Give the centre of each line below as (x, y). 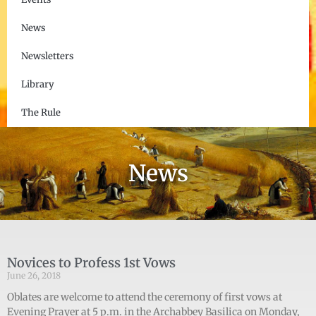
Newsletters (47, 56)
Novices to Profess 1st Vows (91, 263)
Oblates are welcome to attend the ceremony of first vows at (145, 297)
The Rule (41, 113)
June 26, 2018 (34, 275)
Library (38, 84)
